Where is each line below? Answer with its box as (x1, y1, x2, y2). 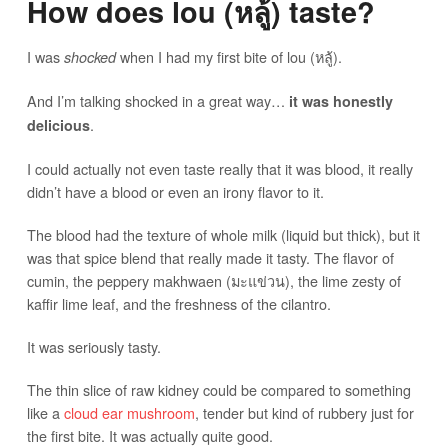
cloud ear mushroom (63, 401, 195, 423)
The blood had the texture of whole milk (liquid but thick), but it (26, 223, 420, 245)
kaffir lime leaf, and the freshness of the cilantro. (26, 292, 331, 314)
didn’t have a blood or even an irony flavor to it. (26, 180, 324, 202)
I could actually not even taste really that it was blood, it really (26, 157, 413, 179)
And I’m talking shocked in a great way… (26, 89, 289, 111)
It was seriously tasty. (26, 335, 161, 357)
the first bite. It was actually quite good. (26, 424, 273, 446)
